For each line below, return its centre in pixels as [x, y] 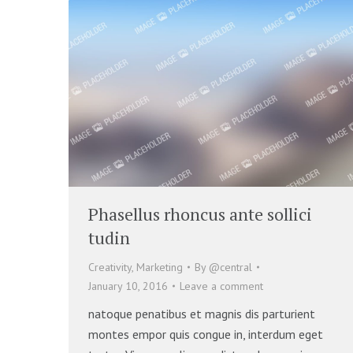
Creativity [110, 267]
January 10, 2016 [128, 286]
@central [230, 267]
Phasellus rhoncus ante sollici [200, 214]
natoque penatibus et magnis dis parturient [202, 313]
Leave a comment [221, 286]
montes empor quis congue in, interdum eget [206, 334]
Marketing [160, 267]
